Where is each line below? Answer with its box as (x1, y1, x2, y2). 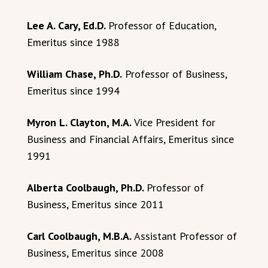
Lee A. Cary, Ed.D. (27, 19, 108, 32)
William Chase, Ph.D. (27, 67, 122, 81)
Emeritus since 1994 (27, 84, 120, 98)
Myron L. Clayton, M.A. (27, 115, 132, 129)
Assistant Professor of (132, 229, 237, 243)
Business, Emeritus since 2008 (27, 246, 164, 260)
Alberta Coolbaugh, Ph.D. (27, 181, 147, 194)
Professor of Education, (108, 19, 216, 32)
